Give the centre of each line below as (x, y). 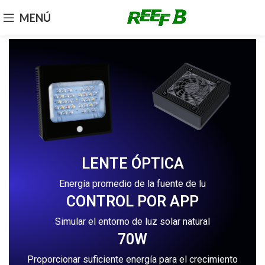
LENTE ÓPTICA (132, 163)
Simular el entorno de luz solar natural (132, 221)
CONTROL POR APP (132, 201)
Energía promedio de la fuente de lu (132, 183)
